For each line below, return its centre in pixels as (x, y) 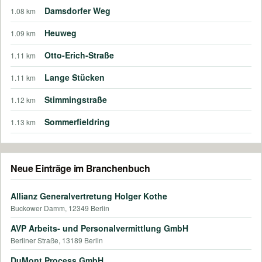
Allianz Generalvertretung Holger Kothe (89, 196)
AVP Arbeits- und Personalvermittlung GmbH (99, 228)
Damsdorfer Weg (77, 10)
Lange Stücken (75, 77)
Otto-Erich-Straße (79, 55)
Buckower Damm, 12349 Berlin (60, 208)
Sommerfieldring (77, 121)
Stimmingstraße (76, 99)
